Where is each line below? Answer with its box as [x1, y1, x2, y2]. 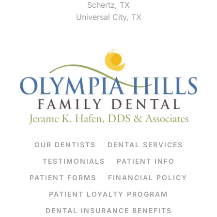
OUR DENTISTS [34, 140, 96, 149]
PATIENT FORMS [30, 173, 96, 182]
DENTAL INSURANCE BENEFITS [45, 206, 172, 215]
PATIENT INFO [116, 156, 175, 165]
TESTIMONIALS [42, 156, 105, 165]
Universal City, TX [76, 12, 141, 22]
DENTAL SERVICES [107, 140, 183, 149]
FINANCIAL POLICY [108, 173, 187, 182]
